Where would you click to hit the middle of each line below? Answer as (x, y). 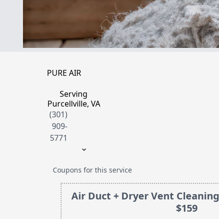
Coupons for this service (92, 170)
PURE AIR (64, 73)
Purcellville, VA (74, 103)
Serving (74, 94)
